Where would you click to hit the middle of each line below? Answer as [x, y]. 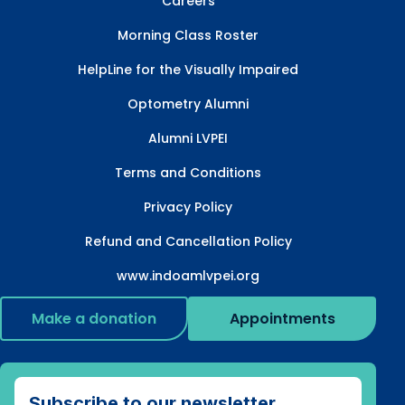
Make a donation [94, 318]
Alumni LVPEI [188, 138]
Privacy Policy [188, 207]
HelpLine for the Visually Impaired [188, 69]
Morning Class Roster [188, 35]
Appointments [282, 318]
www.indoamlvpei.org [188, 275]
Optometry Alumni [188, 104]
